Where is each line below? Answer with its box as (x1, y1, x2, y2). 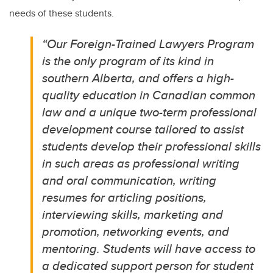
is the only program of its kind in (42, 52, 214, 69)
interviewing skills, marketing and (42, 205, 224, 223)
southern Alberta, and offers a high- (42, 69, 235, 87)
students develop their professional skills (42, 137, 261, 155)
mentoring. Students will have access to (42, 239, 256, 257)
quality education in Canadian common (42, 86, 256, 104)
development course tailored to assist (42, 120, 244, 138)
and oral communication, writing (42, 171, 217, 189)
